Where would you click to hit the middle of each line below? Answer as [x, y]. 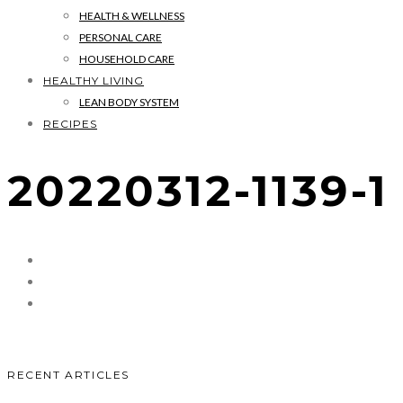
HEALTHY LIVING [94, 81]
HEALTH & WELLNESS [132, 16]
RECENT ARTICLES [68, 374]
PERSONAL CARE [121, 37]
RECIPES [70, 124]
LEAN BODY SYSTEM [129, 102]
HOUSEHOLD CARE [127, 59]
